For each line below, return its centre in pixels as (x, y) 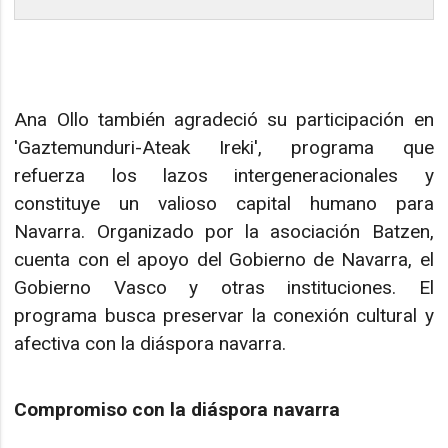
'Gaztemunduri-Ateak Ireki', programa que (224, 147)
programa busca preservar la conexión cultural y (224, 315)
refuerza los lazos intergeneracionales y (224, 175)
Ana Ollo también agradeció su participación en (224, 119)
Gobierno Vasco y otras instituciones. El (224, 287)
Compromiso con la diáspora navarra (177, 410)
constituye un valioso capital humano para (224, 203)
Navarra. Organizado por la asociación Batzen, (224, 231)
